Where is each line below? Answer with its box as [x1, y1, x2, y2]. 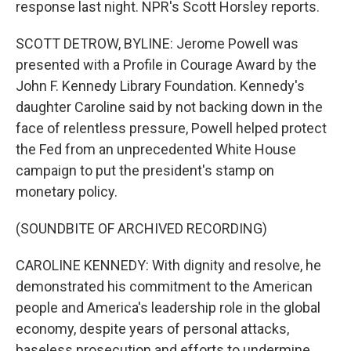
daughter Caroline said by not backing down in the [16, 99, 323, 116]
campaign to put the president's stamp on [16, 162, 274, 179]
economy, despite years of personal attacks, [16, 320, 289, 338]
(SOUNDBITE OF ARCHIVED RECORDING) [16, 220, 267, 237]
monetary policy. [16, 183, 118, 201]
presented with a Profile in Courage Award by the [16, 56, 317, 74]
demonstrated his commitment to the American [16, 278, 313, 295]
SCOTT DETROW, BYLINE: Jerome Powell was [16, 35, 299, 52]
